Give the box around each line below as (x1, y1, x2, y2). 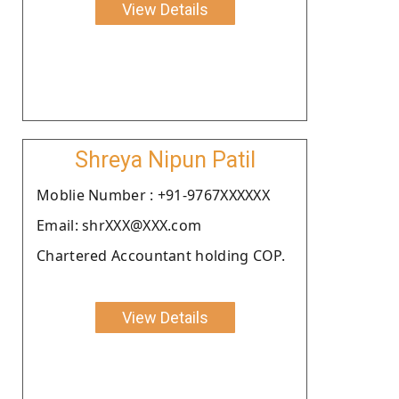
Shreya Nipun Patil (74, 146, 256, 173)
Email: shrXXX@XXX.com (37, 215, 202, 235)
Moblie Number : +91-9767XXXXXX (37, 184, 270, 205)
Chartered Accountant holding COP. (37, 245, 285, 265)
